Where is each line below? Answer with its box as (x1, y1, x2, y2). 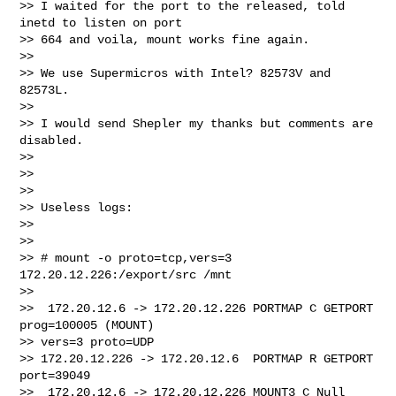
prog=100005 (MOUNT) (19, 317, 162, 332)
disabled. (19, 133, 84, 148)
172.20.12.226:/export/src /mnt (19, 267, 232, 282)
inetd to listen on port (19, 15, 190, 30)
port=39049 (19, 368, 91, 383)
